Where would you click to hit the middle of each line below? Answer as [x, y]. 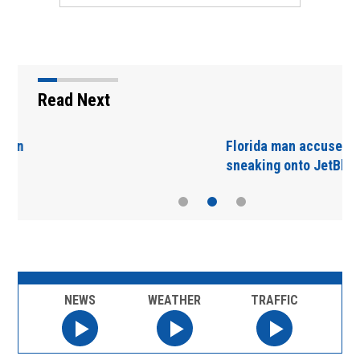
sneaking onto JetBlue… [249, 165]
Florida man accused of [247, 146]
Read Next [74, 100]
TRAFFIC [274, 300]
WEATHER [174, 300]
